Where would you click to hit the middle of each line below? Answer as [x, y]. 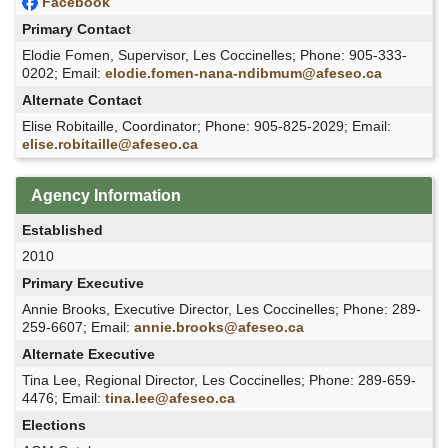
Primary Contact [76, 28]
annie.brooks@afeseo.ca [219, 326]
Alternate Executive [88, 353]
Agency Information [106, 195]
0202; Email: [63, 72]
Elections [54, 424]
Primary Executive [83, 282]
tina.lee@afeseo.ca [170, 397]
